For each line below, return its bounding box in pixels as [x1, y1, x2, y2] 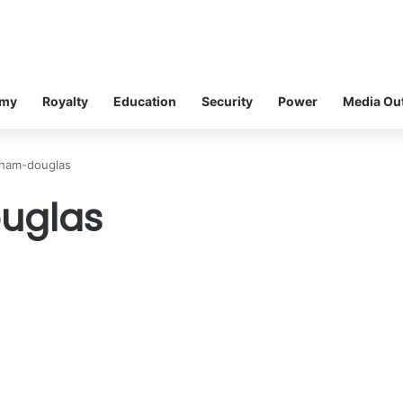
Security [201, 93, 253, 109]
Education [113, 93, 176, 109]
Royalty [42, 93, 88, 109]
